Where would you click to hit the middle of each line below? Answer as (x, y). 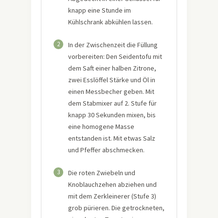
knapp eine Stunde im (100, 10)
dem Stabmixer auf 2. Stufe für (112, 103)
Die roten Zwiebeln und (102, 173)
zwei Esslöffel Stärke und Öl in (112, 80)
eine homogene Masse (101, 126)
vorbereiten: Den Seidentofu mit (115, 56)
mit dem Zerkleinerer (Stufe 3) (112, 196)
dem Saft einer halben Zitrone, (112, 68)
